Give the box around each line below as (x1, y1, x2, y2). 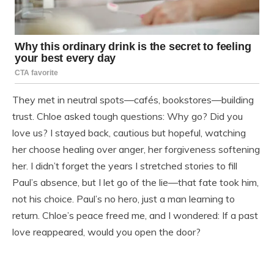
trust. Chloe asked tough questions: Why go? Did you (12, 110, 243, 123)
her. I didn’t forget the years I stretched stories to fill (12, 160, 237, 172)
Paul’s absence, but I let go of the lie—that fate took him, (12, 176, 259, 189)
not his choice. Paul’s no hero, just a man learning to (12, 193, 235, 206)
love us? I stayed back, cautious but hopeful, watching (12, 127, 246, 139)
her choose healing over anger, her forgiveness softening (12, 143, 260, 156)
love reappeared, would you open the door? (12, 226, 201, 239)
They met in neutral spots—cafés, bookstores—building (12, 94, 254, 106)
